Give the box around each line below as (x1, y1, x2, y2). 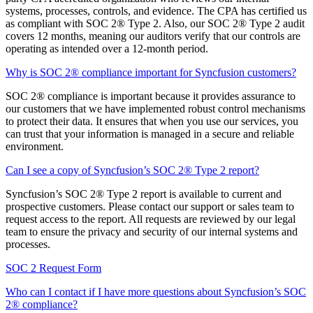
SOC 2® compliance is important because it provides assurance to (6, 89, 296, 102)
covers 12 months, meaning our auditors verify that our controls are (6, 29, 300, 42)
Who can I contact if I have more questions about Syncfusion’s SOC (6, 285, 306, 298)
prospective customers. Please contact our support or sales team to (6, 200, 294, 212)
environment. (6, 140, 64, 152)
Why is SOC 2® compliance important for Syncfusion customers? (6, 66, 296, 78)
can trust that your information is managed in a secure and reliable (6, 127, 294, 140)
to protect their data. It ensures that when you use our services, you (6, 115, 298, 127)
